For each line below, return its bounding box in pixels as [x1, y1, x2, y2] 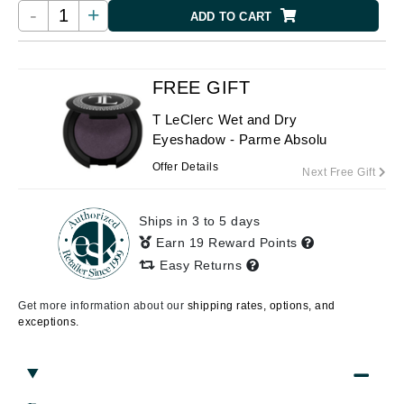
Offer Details [151, 161, 219, 173]
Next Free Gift [302, 166, 379, 179]
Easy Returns [155, 258, 246, 272]
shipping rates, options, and [187, 299, 335, 312]
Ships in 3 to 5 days [139, 214, 260, 228]
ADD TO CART [189, 10, 272, 23]
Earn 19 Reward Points [156, 235, 301, 250]
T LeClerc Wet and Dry [151, 112, 298, 127]
